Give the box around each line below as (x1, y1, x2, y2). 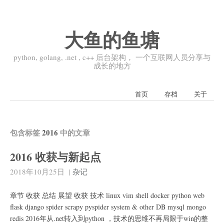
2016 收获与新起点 (10, 148, 101, 165)
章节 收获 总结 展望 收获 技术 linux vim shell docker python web (10, 190, 204, 200)
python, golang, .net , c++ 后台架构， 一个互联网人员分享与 (13, 52, 210, 62)
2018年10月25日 (10, 166, 64, 176)
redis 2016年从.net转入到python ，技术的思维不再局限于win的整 (10, 213, 208, 223)
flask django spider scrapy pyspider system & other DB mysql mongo (10, 202, 206, 211)
